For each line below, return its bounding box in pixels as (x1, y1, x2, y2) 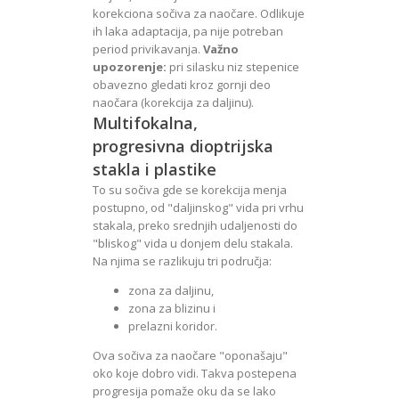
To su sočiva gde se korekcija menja (93, 182, 287, 198)
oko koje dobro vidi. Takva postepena (93, 365, 297, 381)
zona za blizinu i (128, 300, 216, 316)
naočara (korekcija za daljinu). (93, 94, 254, 110)
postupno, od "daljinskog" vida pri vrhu (93, 199, 304, 216)
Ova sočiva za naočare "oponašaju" (93, 347, 288, 363)
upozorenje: (93, 59, 167, 75)
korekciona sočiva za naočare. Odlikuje (93, 5, 305, 21)
